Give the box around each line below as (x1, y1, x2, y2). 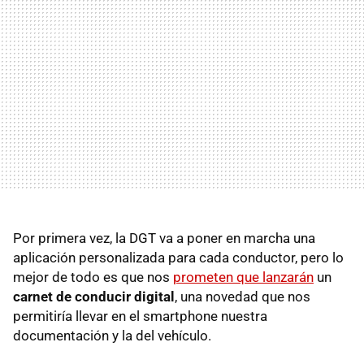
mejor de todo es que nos (13, 268, 173, 285)
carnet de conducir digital (13, 288, 175, 305)
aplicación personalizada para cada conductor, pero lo (13, 249, 344, 266)
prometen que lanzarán (173, 268, 314, 285)
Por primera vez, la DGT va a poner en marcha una (13, 229, 315, 246)
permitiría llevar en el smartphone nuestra (13, 307, 267, 324)
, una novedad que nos (175, 288, 310, 305)
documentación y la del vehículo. (13, 327, 211, 344)
